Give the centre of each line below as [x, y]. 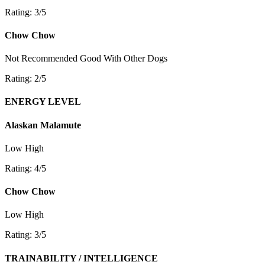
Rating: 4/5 [25, 168]
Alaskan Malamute [43, 125]
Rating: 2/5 [25, 79]
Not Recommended [41, 59]
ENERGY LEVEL [43, 102]
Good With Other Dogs [124, 59]
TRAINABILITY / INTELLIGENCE [81, 258]
